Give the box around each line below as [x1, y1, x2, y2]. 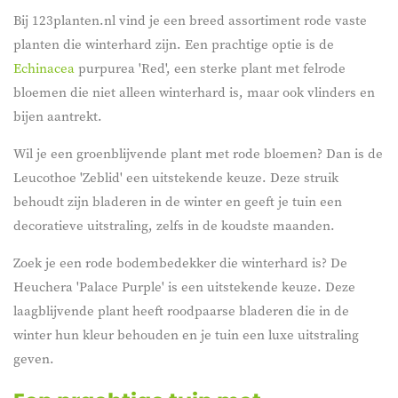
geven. [13, 348, 54, 368]
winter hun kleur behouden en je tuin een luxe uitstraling [13, 324, 359, 344]
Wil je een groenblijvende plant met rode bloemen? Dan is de [13, 143, 383, 163]
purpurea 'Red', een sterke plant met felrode [78, 58, 346, 77]
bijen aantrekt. [13, 106, 102, 125]
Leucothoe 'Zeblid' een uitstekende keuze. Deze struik [13, 167, 338, 187]
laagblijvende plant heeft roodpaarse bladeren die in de [13, 300, 349, 320]
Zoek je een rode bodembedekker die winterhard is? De [13, 252, 347, 272]
